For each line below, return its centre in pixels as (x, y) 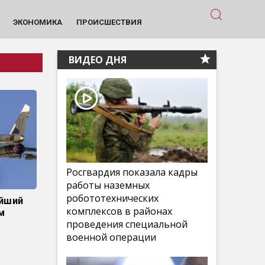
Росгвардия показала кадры (132, 172)
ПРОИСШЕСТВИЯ (109, 22)
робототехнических (112, 198)
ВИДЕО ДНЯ (96, 60)
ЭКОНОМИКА (37, 22)
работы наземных (108, 185)
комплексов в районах (119, 211)
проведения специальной (127, 224)
